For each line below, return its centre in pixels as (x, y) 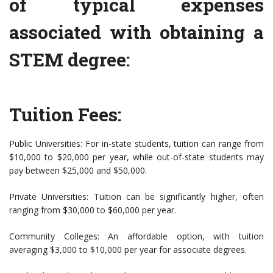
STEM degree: (69, 60)
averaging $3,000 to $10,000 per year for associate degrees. (128, 250)
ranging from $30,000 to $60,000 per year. (93, 210)
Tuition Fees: (65, 115)
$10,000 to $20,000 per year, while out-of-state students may (136, 157)
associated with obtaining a (136, 32)
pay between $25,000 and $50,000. (78, 171)
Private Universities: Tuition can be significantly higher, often (136, 197)
